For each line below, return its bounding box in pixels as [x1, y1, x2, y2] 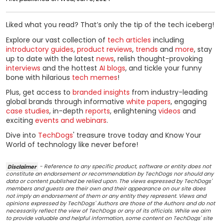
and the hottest [40, 63, 99, 73]
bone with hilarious [6, 72, 72, 82]
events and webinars [35, 115, 107, 125]
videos [158, 106, 181, 116]
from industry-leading [130, 87, 208, 97]
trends [136, 44, 158, 54]
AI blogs [99, 63, 125, 73]
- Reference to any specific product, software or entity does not [38, 163, 212, 171]
